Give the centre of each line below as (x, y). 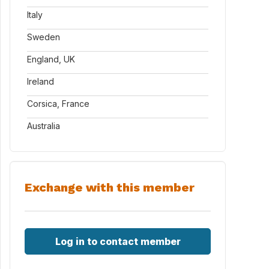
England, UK (51, 59)
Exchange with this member (110, 187)
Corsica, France (58, 104)
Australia (44, 126)
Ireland (41, 81)
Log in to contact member (118, 241)
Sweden (44, 37)
